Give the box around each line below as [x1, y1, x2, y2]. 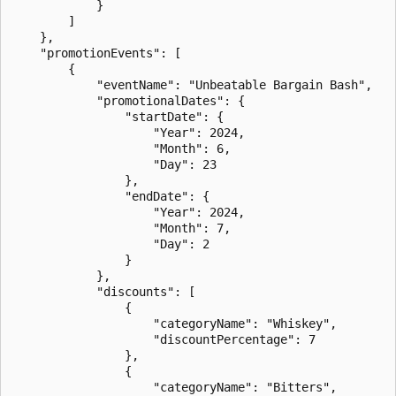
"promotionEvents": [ [11, 45, 181, 60]
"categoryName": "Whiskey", [11, 316, 337, 331]
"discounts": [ [11, 284, 195, 299]
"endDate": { [11, 188, 209, 203]
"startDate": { [11, 109, 224, 124]
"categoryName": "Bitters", [11, 379, 337, 394]
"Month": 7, [11, 220, 231, 235]
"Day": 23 [11, 156, 217, 171]
